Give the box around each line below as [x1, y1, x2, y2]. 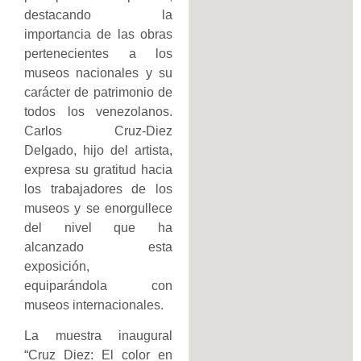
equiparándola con [24, 278, 172, 293]
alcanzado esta [24, 239, 172, 254]
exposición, [24, 259, 89, 273]
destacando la [24, 7, 172, 22]
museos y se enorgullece [24, 201, 172, 215]
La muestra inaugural [24, 328, 172, 342]
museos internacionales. [24, 297, 164, 312]
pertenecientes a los [24, 46, 172, 60]
